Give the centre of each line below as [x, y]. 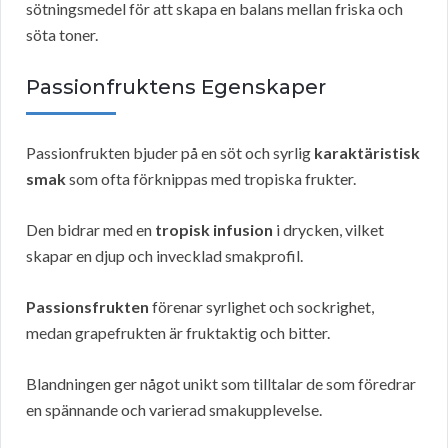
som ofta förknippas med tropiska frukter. [211, 179]
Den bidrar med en [90, 230]
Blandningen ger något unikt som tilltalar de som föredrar [221, 384]
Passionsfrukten [87, 307]
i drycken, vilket [328, 230]
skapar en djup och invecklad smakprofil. [164, 256]
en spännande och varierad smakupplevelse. [174, 410]
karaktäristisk [367, 153]
